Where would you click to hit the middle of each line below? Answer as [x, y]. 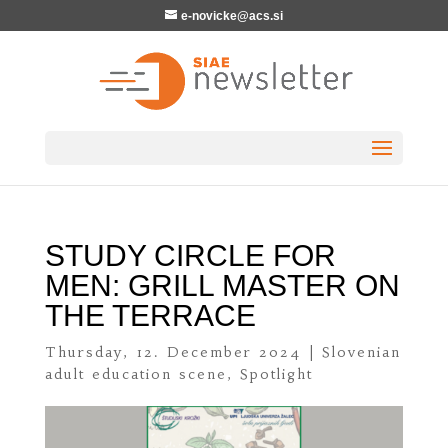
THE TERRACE [150, 315]
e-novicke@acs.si [231, 16]
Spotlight [276, 374]
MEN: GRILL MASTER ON [222, 285]
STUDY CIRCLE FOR [190, 255]
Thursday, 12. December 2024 [173, 352]
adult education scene [135, 374]
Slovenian [361, 352]
